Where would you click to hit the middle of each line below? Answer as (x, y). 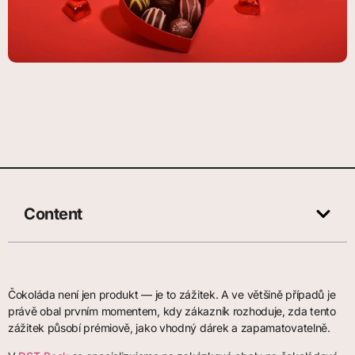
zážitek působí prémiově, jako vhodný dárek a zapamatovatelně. (169, 328)
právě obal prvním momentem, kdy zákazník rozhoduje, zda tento (172, 311)
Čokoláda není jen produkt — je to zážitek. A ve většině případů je (172, 295)
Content (53, 214)
